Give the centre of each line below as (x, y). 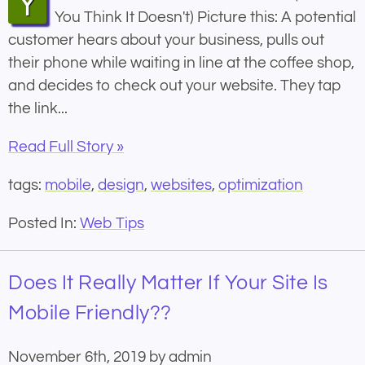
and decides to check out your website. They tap (175, 86)
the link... (38, 109)
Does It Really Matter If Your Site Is (168, 283)
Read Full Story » (66, 147)
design (121, 185)
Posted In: (44, 224)
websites (181, 185)
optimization (261, 185)
